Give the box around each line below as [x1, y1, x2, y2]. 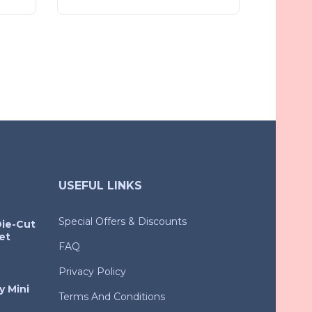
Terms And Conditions [58, 290, 165, 303]
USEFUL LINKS [58, 178, 142, 192]
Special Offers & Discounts [58, 214, 187, 228]
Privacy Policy [58, 265, 126, 278]
